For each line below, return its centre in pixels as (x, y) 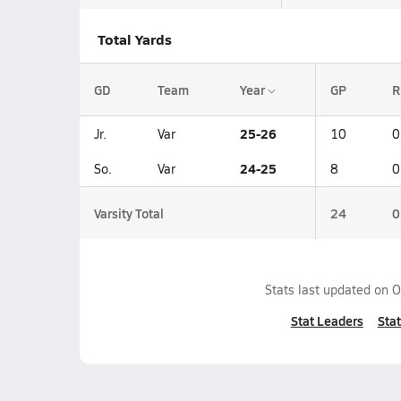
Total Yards (134, 39)
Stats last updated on (328, 290)
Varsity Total (128, 213)
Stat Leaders (327, 320)
